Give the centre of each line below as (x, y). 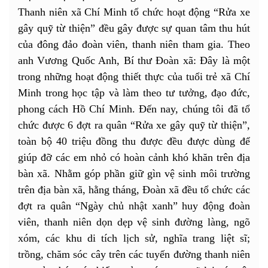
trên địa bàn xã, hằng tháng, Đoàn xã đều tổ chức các (134, 189)
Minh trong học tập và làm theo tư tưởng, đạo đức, (134, 92)
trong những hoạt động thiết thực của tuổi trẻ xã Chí (134, 76)
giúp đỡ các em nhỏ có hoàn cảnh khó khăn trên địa (134, 157)
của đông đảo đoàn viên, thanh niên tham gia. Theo (134, 44)
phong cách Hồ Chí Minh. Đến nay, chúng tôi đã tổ (134, 109)
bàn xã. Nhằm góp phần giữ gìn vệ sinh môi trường (134, 173)
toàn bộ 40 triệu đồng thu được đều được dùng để (134, 141)
